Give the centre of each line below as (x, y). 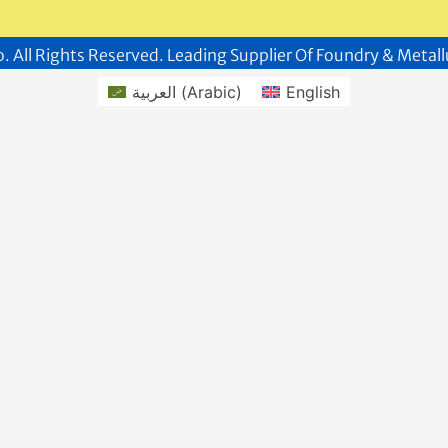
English (313, 91)
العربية (154, 91)
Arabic (211, 91)
